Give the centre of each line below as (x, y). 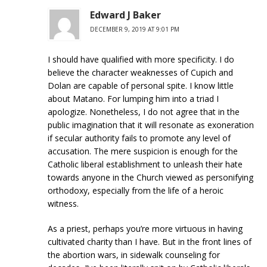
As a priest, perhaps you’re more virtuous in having (145, 228)
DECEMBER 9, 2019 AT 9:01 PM (135, 29)
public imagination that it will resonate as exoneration (151, 125)
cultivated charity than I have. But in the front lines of (150, 241)
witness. (63, 203)
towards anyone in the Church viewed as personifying (150, 177)
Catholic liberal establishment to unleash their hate (145, 164)
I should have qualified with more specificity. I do (141, 59)
